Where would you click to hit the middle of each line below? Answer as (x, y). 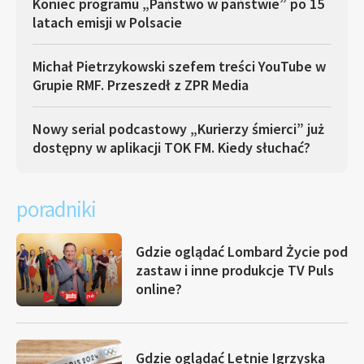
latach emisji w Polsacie (107, 22)
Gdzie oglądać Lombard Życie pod (242, 251)
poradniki (56, 209)
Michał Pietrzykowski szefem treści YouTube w (179, 66)
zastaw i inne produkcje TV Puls (235, 270)
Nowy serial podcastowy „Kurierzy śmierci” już (178, 129)
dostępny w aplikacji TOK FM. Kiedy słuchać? (171, 147)
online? (159, 288)
